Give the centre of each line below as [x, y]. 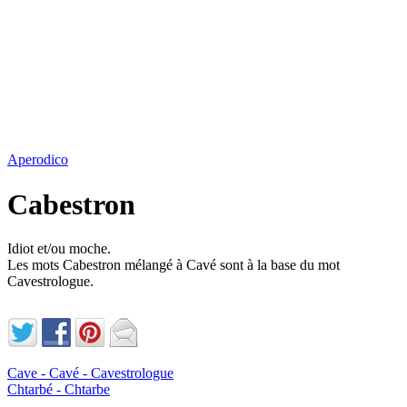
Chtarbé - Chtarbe [59, 390]
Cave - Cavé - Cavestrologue [90, 373]
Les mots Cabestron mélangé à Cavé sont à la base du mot [174, 265]
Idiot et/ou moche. [59, 249]
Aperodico [38, 160]
